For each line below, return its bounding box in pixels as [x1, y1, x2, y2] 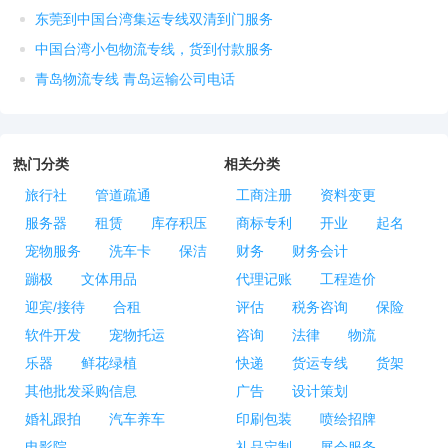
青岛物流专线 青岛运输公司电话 [35, 71, 235, 87]
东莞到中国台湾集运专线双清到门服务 [35, 11, 273, 27]
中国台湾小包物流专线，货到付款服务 [35, 41, 273, 57]
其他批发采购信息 [25, 383, 138, 400]
